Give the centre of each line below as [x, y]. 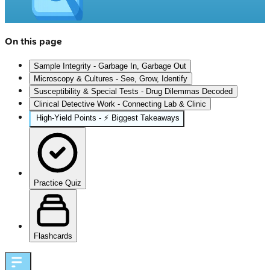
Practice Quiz [58, 183]
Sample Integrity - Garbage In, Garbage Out [110, 66]
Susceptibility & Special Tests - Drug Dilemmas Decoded [133, 92]
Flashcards [53, 236]
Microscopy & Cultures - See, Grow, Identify [111, 79]
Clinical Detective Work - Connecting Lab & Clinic [120, 104]
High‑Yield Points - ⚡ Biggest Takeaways [108, 118]
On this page [33, 41]
